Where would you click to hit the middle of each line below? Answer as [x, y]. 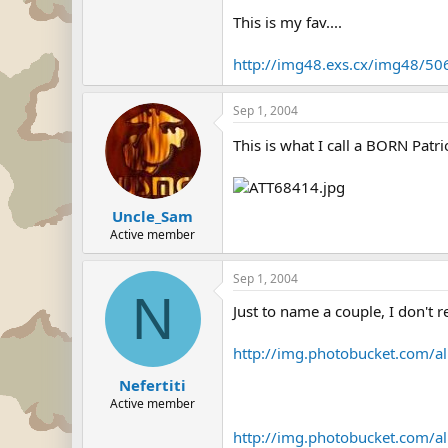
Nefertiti [152, 384]
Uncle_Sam [152, 216]
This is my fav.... [287, 21]
